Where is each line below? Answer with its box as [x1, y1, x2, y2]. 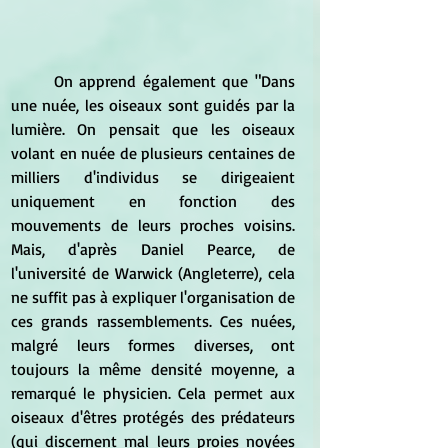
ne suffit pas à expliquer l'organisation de [11, 286, 295, 307]
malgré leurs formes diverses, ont [11, 334, 295, 355]
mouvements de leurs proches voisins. [11, 214, 295, 235]
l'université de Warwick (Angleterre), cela [11, 262, 295, 283]
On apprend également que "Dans [11, 70, 54, 91]
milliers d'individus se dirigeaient [11, 166, 295, 187]
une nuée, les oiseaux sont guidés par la [11, 94, 295, 115]
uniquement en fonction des [11, 190, 295, 211]
